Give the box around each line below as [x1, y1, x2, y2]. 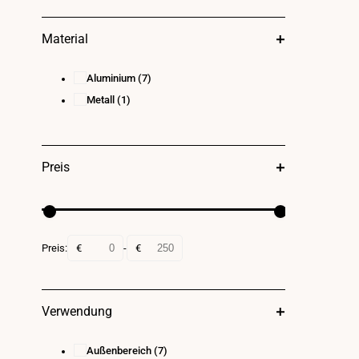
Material [42, 31, 88, 46]
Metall [87, 93, 115, 106]
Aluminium [87, 71, 135, 84]
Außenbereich [87, 344, 151, 357]
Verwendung [42, 304, 112, 319]
